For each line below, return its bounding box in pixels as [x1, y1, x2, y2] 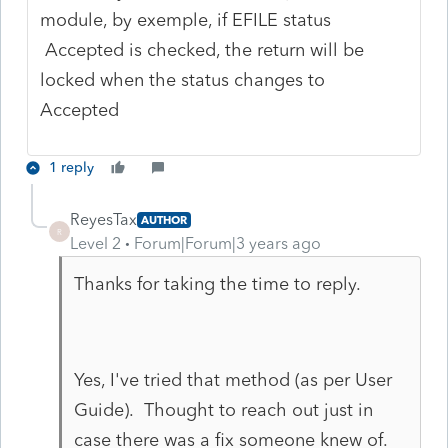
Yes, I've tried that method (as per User [73, 368, 392, 391]
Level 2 [70, 233, 121, 253]
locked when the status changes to [40, 68, 326, 91]
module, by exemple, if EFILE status [40, 8, 332, 31]
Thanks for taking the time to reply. [73, 272, 361, 295]
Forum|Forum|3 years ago [134, 233, 321, 253]
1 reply [49, 158, 94, 176]
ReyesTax [70, 209, 137, 229]
